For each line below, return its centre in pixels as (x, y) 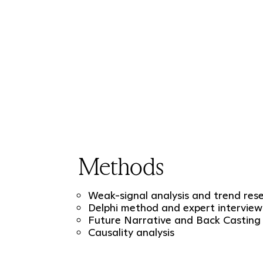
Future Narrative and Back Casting (174, 220)
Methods (121, 167)
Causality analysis (131, 232)
